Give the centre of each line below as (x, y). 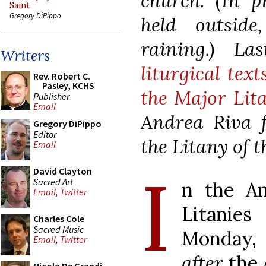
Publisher (51, 96)
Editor (45, 134)
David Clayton (63, 171)
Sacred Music (58, 229)
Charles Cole (59, 218)
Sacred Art (53, 181)
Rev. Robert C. (62, 76)
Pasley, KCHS (68, 85)
